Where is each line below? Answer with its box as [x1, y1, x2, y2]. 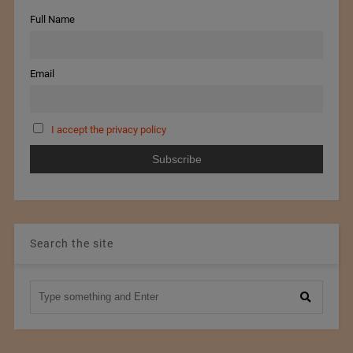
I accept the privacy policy [50, 124, 166, 136]
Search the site [29, 236, 113, 250]
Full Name [29, 13, 75, 26]
